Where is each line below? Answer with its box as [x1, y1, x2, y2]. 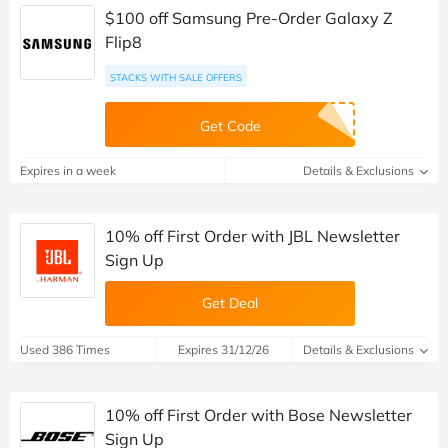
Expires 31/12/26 [178, 341, 270, 357]
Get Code [199, 116, 261, 135]
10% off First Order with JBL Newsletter [105, 225, 400, 246]
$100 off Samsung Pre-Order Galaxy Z [105, 7, 393, 28]
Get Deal [202, 293, 258, 312]
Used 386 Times [20, 341, 110, 357]
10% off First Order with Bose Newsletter [105, 404, 412, 425]
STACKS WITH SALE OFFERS [110, 70, 242, 83]
